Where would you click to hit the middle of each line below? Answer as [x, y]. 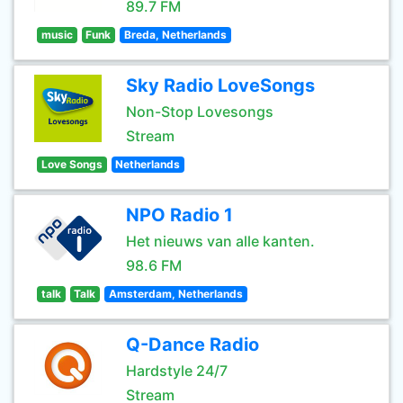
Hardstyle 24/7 [177, 371]
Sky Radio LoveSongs [220, 85]
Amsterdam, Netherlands [175, 294]
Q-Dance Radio [193, 345]
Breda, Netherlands [175, 35]
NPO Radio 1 [179, 215]
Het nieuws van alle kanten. [220, 241]
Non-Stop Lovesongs [200, 112]
